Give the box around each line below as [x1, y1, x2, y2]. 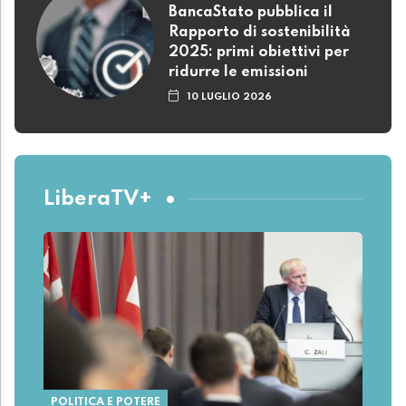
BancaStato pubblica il [169, 5, 333, 21]
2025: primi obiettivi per [169, 45, 349, 61]
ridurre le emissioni [169, 65, 308, 81]
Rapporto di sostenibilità [169, 25, 351, 41]
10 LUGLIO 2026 [187, 92, 273, 102]
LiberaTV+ [43, 188, 152, 209]
